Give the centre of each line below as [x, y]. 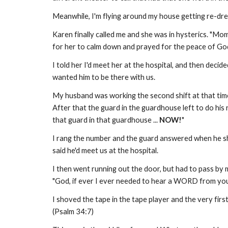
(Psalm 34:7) [73, 211]
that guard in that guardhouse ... [106, 120]
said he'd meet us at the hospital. [105, 150]
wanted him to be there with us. [104, 77]
